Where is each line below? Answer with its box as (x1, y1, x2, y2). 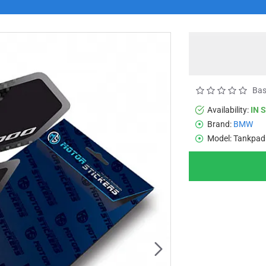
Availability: (207, 104, 249, 115)
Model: (207, 133, 232, 143)
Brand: (207, 119, 232, 129)
